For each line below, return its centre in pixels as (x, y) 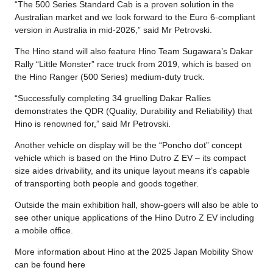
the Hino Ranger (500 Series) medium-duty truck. (110, 76)
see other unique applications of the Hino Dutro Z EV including (134, 217)
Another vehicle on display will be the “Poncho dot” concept (128, 145)
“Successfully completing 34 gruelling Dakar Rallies (113, 98)
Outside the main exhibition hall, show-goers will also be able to (136, 204)
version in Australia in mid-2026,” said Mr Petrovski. (113, 30)
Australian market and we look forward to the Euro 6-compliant (135, 17)
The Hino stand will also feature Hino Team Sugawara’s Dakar (134, 51)
